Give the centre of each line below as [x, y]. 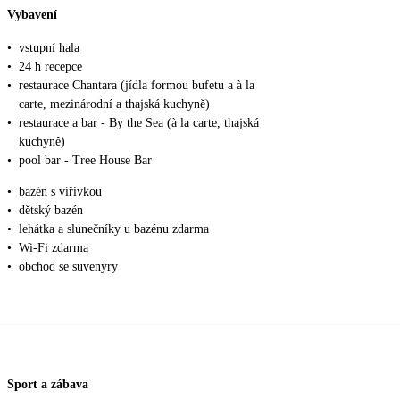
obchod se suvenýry [68, 267]
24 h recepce [50, 67]
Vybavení [32, 14]
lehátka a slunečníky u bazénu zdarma [114, 229]
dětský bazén [51, 211]
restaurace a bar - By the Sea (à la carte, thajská [139, 123]
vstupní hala [49, 48]
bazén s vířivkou [60, 192]
